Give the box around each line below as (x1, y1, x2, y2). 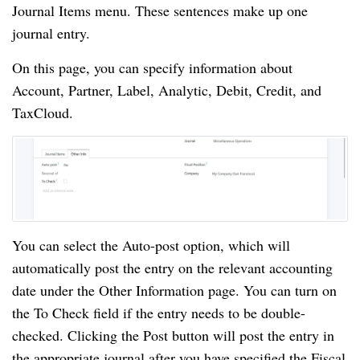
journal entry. (12, 22, 90, 43)
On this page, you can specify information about (12, 57, 292, 77)
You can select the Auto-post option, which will (12, 235, 290, 256)
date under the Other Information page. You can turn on (12, 280, 337, 301)
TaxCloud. (12, 102, 73, 122)
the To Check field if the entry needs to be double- (12, 303, 305, 323)
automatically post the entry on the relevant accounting (12, 258, 333, 278)
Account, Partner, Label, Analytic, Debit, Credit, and (12, 80, 321, 100)
